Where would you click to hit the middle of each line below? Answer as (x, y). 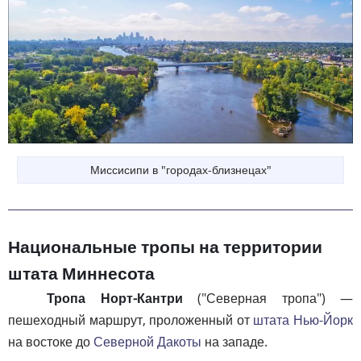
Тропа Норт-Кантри (115, 298)
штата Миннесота (81, 274)
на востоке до (51, 341)
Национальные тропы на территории (165, 247)
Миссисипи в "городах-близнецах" (180, 170)
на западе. (234, 341)
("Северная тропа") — (268, 298)
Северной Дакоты (147, 341)
